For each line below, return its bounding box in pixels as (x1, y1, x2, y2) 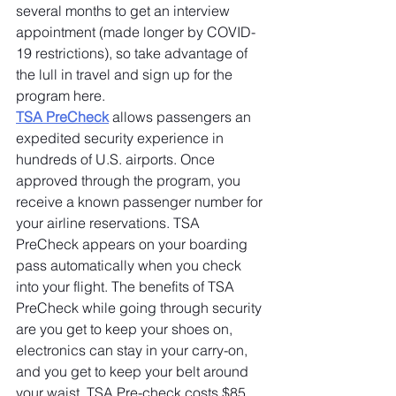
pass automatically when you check (16, 256, 245, 274)
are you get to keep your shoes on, (16, 320, 236, 338)
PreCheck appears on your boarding (16, 235, 251, 253)
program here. (16, 87, 105, 104)
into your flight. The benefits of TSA (16, 278, 238, 295)
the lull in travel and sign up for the (16, 65, 236, 83)
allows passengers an (109, 108, 255, 126)
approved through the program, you (16, 171, 244, 189)
